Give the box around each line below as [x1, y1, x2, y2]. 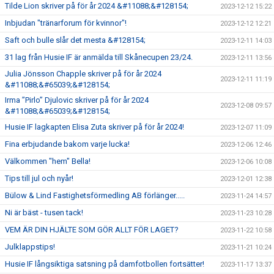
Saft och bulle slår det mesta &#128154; [5, 35, 146, 45]
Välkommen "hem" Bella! [5, 157, 91, 166]
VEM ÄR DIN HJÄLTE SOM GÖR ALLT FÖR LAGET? [5, 225, 179, 234]
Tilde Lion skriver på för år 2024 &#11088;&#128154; [5, 1, 188, 10]
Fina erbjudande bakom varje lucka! [5, 139, 130, 149]
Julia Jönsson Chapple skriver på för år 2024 [5, 69, 161, 78]
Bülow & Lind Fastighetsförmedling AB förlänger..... [5, 191, 185, 200]
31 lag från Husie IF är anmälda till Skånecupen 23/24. [5, 53, 193, 62]
